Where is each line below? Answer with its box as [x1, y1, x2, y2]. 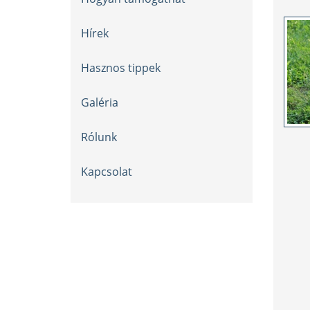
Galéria [81, 95, 118, 110]
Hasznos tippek [81, 60, 161, 75]
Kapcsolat [81, 164, 132, 179]
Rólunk [81, 129, 117, 145]
